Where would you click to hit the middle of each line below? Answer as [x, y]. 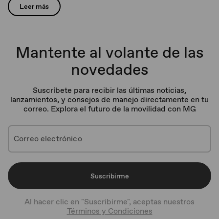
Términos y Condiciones [109, 211]
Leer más [34, 6]
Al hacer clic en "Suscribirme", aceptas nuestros [109, 202]
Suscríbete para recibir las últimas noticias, [109, 90]
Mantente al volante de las [109, 52]
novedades [109, 69]
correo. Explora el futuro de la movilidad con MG [109, 109]
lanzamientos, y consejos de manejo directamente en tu [109, 99]
